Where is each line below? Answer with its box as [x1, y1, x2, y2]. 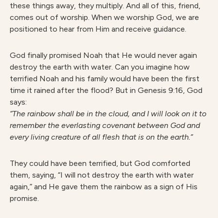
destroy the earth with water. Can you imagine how [10, 62, 190, 72]
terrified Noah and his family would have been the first [10, 74, 200, 83]
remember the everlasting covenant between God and [10, 121, 200, 130]
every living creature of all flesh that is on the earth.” [10, 132, 193, 142]
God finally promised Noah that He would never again [10, 51, 197, 60]
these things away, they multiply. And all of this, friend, [10, 1, 200, 10]
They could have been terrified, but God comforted [10, 159, 190, 168]
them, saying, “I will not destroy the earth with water [10, 170, 194, 180]
